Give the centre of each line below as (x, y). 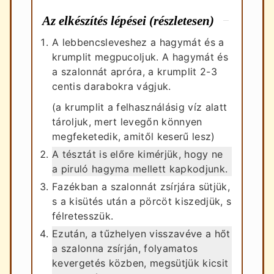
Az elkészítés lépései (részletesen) (128, 20)
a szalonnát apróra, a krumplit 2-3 (135, 71)
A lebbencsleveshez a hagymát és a (138, 42)
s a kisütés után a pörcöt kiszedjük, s (142, 201)
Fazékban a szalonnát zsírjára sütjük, (141, 186)
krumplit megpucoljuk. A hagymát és (140, 57)
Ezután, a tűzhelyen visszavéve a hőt (141, 233)
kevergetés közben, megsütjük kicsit (140, 263)
